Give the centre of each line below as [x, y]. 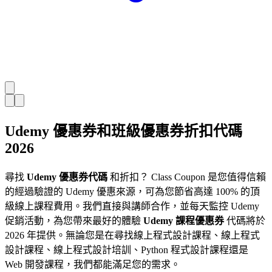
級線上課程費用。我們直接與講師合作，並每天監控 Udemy [132, 206]
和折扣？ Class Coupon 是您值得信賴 [187, 177]
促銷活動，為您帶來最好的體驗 [74, 220]
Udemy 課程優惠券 [184, 220]
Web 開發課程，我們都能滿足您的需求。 [93, 264]
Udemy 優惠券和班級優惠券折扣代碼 [124, 131]
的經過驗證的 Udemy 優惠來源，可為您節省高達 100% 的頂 [132, 191]
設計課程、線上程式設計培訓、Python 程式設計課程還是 [127, 250]
